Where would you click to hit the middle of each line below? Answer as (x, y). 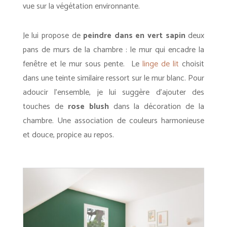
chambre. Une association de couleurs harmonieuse (113, 121)
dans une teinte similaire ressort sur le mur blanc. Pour (113, 78)
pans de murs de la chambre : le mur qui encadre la (113, 50)
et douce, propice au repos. (69, 135)
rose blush (88, 107)
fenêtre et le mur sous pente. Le (82, 64)
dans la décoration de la (157, 107)
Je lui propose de (53, 36)
